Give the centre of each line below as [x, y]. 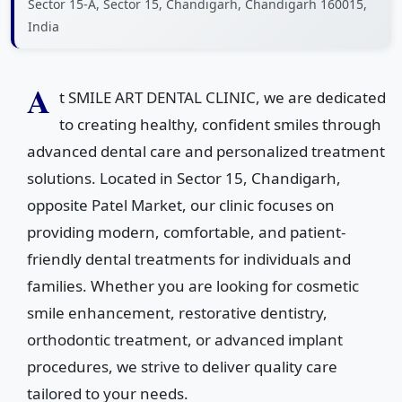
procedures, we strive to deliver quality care [182, 367]
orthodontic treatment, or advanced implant [185, 340]
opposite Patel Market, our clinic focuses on [181, 205]
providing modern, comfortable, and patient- [186, 232]
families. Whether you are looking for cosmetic [193, 286]
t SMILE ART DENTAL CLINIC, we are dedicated [223, 98]
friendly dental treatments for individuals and [189, 259]
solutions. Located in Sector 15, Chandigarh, [184, 179]
